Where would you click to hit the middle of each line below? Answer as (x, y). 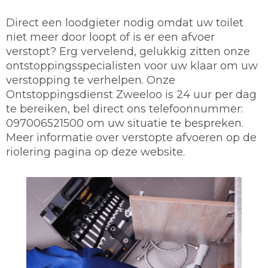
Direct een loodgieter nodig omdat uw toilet (125, 23)
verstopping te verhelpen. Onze (91, 80)
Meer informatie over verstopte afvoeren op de (131, 138)
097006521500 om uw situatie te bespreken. (125, 123)
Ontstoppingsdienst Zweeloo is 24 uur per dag (131, 95)
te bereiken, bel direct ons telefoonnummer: (124, 109)
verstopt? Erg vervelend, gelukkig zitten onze (128, 51)
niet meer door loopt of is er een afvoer (110, 37)
